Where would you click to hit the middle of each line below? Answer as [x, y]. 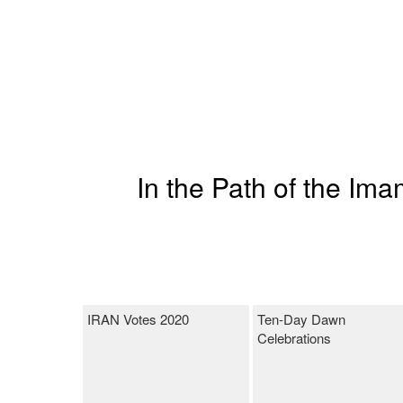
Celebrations [294, 338]
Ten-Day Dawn [301, 319]
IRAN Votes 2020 [138, 319]
